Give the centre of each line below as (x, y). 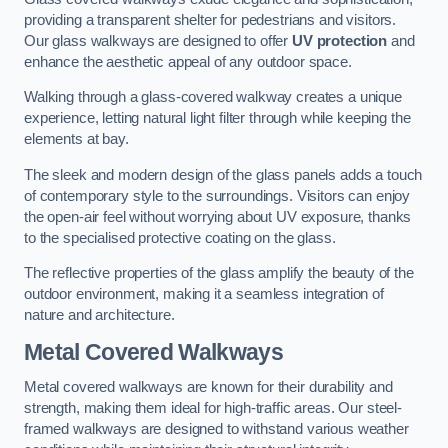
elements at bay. (76, 139)
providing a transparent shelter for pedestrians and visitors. (210, 19)
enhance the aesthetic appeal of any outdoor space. (188, 61)
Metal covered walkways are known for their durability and (208, 387)
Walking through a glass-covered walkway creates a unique (213, 97)
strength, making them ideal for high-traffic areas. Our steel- (213, 408)
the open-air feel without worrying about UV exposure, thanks (218, 216)
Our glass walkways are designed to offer (158, 40)
